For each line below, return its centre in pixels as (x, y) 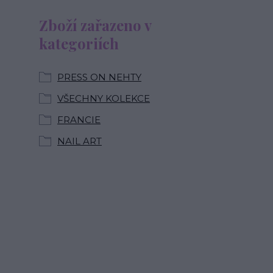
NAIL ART (80, 141)
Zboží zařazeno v (95, 25)
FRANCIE (79, 120)
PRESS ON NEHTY (99, 77)
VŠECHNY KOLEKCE (104, 98)
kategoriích (79, 43)
